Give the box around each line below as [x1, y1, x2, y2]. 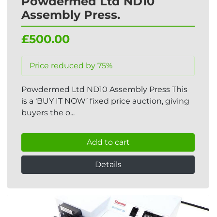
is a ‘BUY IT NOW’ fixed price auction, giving [21, 96, 189, 106]
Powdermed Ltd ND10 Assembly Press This [21, 85, 187, 94]
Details [94, 160, 122, 169]
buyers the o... [21, 108, 75, 117]
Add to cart [86, 138, 130, 147]
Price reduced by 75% [30, 61, 112, 70]
